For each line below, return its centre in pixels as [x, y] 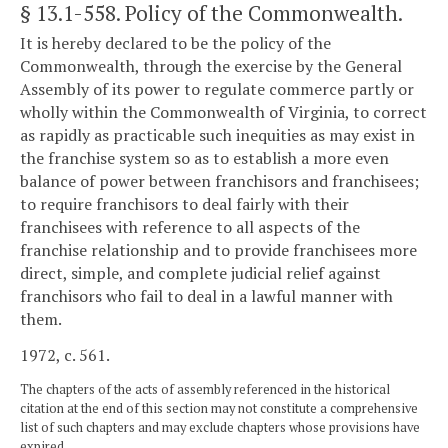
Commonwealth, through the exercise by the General [211, 66]
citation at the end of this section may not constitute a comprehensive [219, 408]
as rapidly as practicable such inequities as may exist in [217, 135]
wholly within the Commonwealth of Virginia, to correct [223, 112]
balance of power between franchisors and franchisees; [219, 181]
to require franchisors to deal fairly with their [184, 204]
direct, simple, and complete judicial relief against [200, 273]
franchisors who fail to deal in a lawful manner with [206, 296]
